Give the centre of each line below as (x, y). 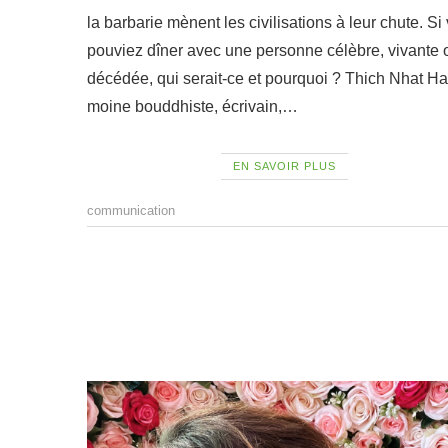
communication (131, 211)
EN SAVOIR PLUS (284, 166)
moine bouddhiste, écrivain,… (192, 107)
